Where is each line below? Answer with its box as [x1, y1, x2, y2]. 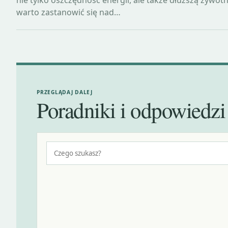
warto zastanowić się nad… [16, 6, 121, 18]
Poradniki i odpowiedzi [37, 95, 225, 125]
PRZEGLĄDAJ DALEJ [37, 89, 93, 96]
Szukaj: [45, 140, 72, 152]
